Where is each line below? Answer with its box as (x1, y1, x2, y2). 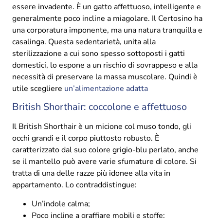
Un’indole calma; (32, 198, 90, 209)
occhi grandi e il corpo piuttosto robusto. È (12, 133, 159, 144)
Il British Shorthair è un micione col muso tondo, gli (12, 121, 191, 132)
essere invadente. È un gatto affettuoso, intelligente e (12, 1, 201, 13)
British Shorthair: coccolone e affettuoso (12, 100, 187, 114)
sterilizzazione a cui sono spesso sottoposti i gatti (12, 48, 185, 59)
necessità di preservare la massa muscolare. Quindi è (12, 72, 198, 83)
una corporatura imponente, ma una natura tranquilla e (12, 25, 202, 36)
